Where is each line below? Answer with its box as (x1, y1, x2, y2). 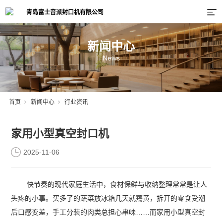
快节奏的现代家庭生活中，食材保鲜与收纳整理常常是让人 (27, 180, 208, 189)
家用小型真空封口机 (11, 127, 110, 140)
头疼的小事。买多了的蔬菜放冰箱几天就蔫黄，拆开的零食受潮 (11, 194, 206, 203)
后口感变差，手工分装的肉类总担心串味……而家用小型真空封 (11, 208, 206, 217)
